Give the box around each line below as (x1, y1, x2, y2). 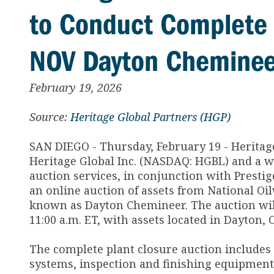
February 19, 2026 (29, 80, 122, 95)
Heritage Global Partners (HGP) (70, 109, 231, 124)
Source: (29, 109, 70, 124)
